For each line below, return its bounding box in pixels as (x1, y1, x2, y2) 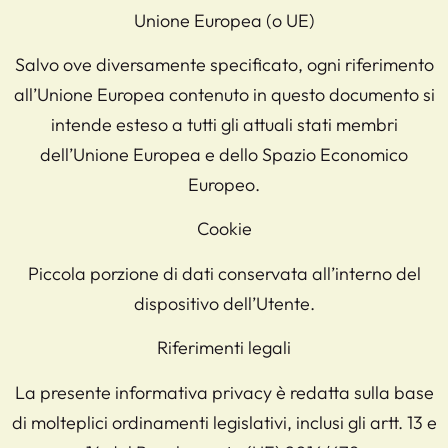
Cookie (196, 217, 252, 241)
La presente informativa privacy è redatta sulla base (14, 380, 434, 404)
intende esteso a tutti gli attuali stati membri (50, 113, 398, 137)
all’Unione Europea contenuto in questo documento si (13, 83, 435, 107)
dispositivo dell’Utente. (133, 291, 315, 315)
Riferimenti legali (157, 336, 291, 360)
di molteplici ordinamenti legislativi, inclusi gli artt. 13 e (11, 410, 437, 434)
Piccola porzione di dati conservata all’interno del (27, 261, 421, 285)
